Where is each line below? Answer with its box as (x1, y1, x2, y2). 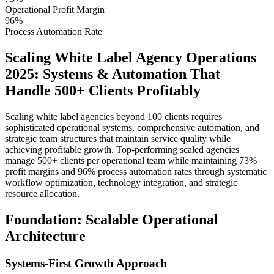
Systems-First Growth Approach (5, 256, 167, 270)
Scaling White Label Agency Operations (5, 50, 256, 66)
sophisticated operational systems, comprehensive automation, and (5, 122, 259, 133)
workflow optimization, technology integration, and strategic (5, 177, 237, 188)
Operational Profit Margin (5, 4, 105, 15)
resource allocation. (5, 188, 80, 199)
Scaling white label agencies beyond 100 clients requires (5, 111, 222, 122)
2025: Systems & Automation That (5, 66, 220, 83)
